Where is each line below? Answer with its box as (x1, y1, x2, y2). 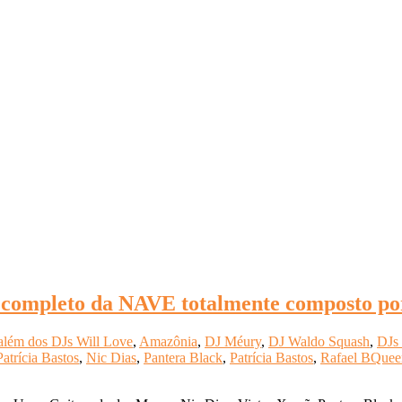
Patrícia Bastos (230, 349, 313, 365)
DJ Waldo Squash (268, 333, 370, 349)
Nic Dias (86, 349, 136, 365)
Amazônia (139, 333, 197, 349)
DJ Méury (205, 333, 261, 349)
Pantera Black (144, 349, 223, 365)
